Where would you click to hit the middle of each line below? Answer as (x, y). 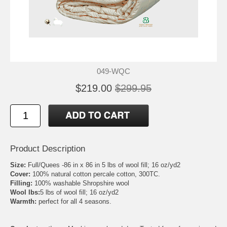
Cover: (20, 174)
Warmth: (23, 201)
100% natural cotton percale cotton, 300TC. (95, 174)
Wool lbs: (25, 192)
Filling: (21, 183)
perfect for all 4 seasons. (74, 201)
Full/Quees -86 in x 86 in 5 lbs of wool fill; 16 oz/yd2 (103, 165)
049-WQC (113, 71)
